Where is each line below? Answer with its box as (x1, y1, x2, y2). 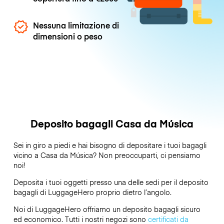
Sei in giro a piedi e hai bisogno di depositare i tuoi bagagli (13, 139, 206, 150)
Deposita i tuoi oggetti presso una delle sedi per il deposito (13, 177, 208, 187)
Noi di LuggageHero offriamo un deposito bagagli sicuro (13, 204, 200, 214)
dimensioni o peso (33, 30, 103, 41)
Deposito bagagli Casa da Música (30, 116, 193, 130)
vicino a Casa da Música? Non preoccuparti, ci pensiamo (13, 149, 200, 160)
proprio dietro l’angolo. (93, 187, 171, 197)
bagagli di (13, 187, 48, 197)
